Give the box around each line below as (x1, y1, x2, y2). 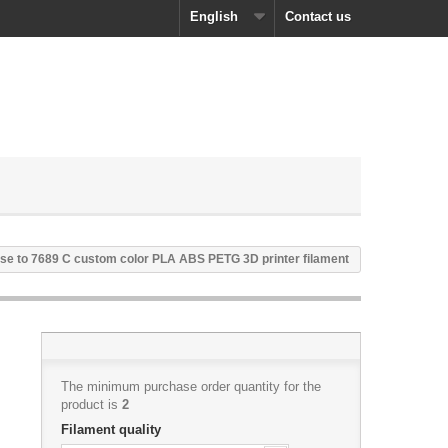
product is (60, 397, 122, 412)
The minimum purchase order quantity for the (60, 379, 321, 394)
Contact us (285, 9, 351, 24)
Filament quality (60, 422, 165, 437)
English (190, 9, 238, 24)
